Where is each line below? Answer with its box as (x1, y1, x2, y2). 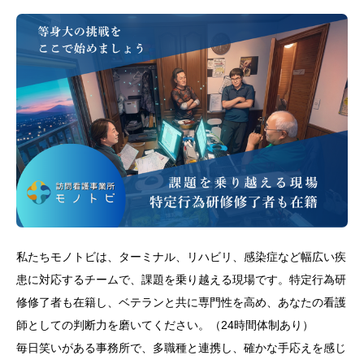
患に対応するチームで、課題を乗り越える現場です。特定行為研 (16, 273, 346, 286)
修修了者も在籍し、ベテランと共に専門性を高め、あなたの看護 (16, 296, 346, 309)
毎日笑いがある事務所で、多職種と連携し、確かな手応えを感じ (16, 341, 346, 354)
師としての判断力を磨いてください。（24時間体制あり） (16, 318, 314, 331)
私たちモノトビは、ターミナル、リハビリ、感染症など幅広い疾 (16, 250, 346, 263)
